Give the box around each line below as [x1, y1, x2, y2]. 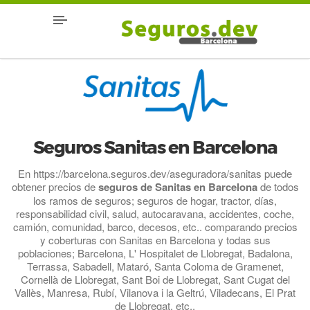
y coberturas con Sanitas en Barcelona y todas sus [39, 232, 271, 247]
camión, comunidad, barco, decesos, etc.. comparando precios [12, 219, 298, 234]
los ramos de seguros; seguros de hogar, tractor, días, [33, 192, 277, 208]
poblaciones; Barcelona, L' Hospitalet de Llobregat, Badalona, [17, 245, 293, 260]
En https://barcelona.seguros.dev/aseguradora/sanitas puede [18, 165, 292, 181]
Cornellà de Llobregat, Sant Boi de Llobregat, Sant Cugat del [20, 271, 290, 286]
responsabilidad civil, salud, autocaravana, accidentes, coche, [16, 206, 294, 221]
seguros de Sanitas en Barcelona [98, 179, 257, 194]
